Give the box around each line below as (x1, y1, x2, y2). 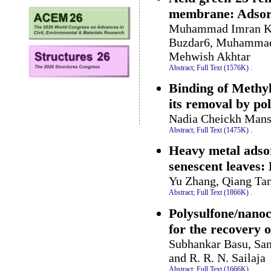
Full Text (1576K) (197, 63, 249, 72)
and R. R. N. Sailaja (169, 250, 266, 264)
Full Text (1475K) (197, 125, 249, 134)
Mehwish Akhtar (169, 49, 250, 63)
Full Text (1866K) (197, 188, 249, 197)
